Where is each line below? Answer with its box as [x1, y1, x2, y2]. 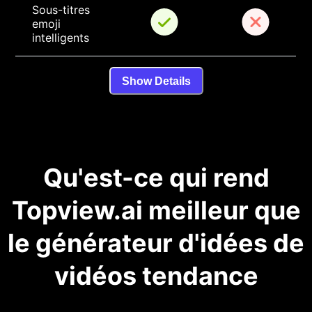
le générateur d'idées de [8, 228, 304, 259]
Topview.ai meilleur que [11, 195, 301, 226]
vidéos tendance [54, 260, 258, 292]
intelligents [32, 31, 90, 45]
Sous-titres [32, 3, 94, 17]
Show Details [121, 75, 191, 87]
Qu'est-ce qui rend [42, 162, 270, 194]
